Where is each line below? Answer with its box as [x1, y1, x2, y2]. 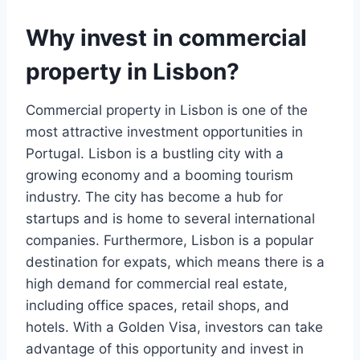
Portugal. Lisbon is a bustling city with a [26, 145, 284, 162]
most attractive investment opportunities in [26, 124, 303, 141]
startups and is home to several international [26, 211, 315, 227]
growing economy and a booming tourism [26, 167, 293, 184]
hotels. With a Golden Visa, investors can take [26, 319, 323, 336]
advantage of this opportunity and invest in [26, 341, 304, 358]
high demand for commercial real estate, [26, 276, 288, 292]
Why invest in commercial [26, 24, 307, 52]
